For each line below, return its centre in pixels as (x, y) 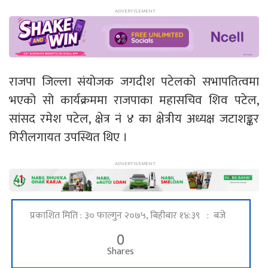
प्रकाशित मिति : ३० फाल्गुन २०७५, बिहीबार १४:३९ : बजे (128, 216)
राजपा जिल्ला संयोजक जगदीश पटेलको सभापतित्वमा (134, 82)
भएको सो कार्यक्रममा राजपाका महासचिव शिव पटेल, (134, 100)
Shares (120, 252)
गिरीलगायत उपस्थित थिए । (68, 138)
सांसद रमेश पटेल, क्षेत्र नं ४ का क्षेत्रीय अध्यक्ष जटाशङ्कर (134, 119)
